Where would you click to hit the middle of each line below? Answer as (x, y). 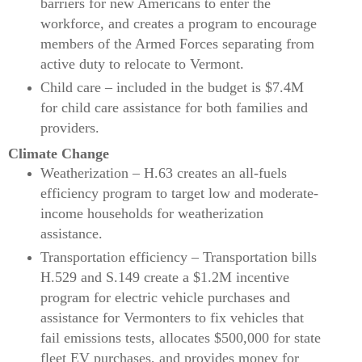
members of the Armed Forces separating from (177, 43)
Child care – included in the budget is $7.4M (172, 87)
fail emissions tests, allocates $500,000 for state (180, 337)
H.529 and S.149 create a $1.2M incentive (164, 277)
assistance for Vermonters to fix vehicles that (172, 317)
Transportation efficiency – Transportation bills (178, 257)
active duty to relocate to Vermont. (142, 63)
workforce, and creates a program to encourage (178, 23)
